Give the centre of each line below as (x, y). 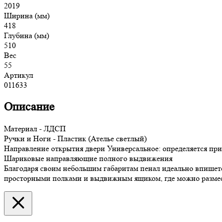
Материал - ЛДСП (35, 129)
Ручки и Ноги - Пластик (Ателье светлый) (75, 139)
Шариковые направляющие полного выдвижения (88, 159)
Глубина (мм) (27, 36)
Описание (29, 107)
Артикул (19, 75)
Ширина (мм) (27, 16)
